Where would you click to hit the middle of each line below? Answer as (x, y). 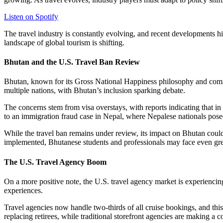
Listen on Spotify (31, 16)
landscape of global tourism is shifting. (64, 42)
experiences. (23, 190)
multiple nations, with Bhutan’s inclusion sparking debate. (95, 91)
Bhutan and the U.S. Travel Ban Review (72, 62)
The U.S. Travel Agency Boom (55, 162)
